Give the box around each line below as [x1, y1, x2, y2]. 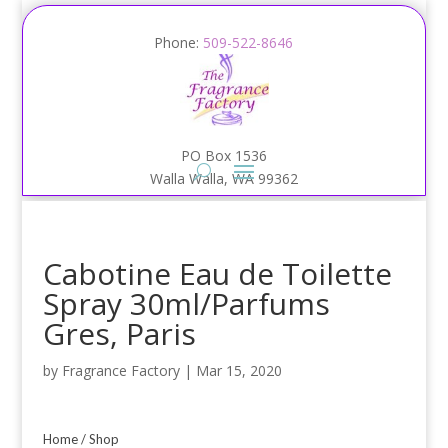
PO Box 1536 [180, 146, 267, 165]
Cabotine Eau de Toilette [42, 253, 392, 294]
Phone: [154, 33, 204, 52]
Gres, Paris [42, 313, 196, 354]
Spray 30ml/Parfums [42, 283, 330, 324]
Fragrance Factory [61, 361, 180, 380]
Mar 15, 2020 [195, 361, 282, 380]
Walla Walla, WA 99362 [149, 169, 298, 188]
